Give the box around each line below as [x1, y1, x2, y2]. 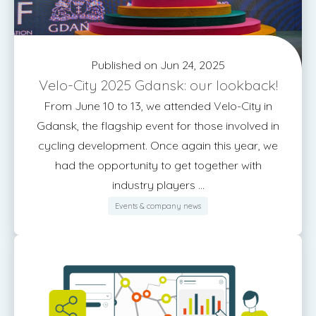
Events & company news [115, 201, 201, 211]
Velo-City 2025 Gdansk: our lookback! [38, 76, 278, 94]
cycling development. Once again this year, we [38, 138, 278, 152]
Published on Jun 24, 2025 [91, 58, 225, 72]
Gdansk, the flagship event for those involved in [37, 119, 279, 133]
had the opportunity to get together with [54, 158, 262, 172]
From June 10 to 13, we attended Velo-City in [44, 99, 272, 113]
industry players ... [111, 178, 205, 192]
